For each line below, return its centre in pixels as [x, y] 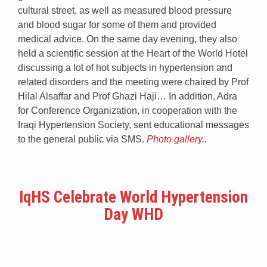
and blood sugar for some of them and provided [117, 24]
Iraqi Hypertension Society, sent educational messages [133, 125]
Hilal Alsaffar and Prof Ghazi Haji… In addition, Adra [128, 96]
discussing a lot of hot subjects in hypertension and [125, 67]
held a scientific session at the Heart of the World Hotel [133, 53]
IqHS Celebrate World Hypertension [133, 197]
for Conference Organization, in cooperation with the [128, 110]
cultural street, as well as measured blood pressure [125, 10]
